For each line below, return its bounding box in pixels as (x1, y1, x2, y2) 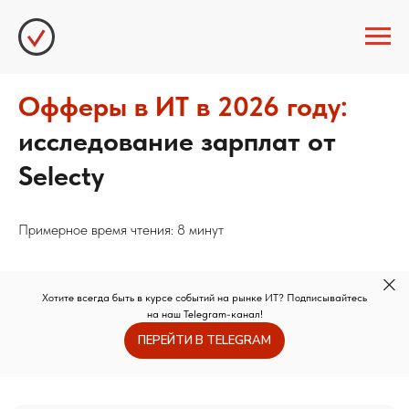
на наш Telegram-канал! (146, 308, 263, 320)
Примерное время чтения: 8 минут (18, 221, 224, 238)
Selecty (18, 159, 104, 192)
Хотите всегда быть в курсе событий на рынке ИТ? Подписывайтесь (42, 291, 367, 304)
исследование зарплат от (18, 124, 336, 157)
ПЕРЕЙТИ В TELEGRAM (138, 331, 271, 349)
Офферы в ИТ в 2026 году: (18, 89, 348, 122)
